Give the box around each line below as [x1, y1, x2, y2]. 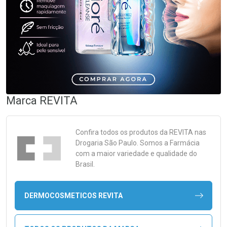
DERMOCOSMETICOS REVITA [24, 191, 123, 200]
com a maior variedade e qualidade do [75, 149, 197, 158]
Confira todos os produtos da [75, 128, 169, 136]
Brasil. [75, 160, 95, 168]
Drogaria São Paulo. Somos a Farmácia [75, 139, 200, 147]
